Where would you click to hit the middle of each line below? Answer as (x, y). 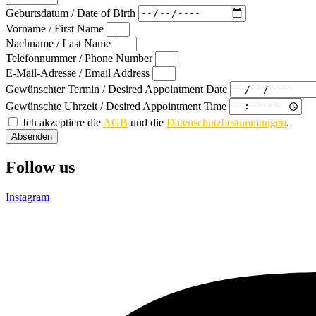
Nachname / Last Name (60, 43)
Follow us (40, 167)
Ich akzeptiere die (63, 122)
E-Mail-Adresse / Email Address (79, 73)
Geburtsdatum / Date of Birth (72, 13)
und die (147, 122)
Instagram (28, 197)
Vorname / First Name (56, 28)
